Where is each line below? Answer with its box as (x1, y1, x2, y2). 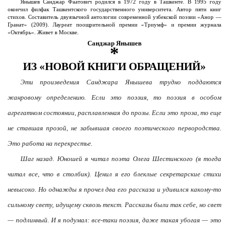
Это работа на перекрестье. (8, 140, 93, 147)
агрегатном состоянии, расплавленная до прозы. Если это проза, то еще (8, 109, 221, 117)
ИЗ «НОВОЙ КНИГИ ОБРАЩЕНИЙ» (23, 60, 206, 73)
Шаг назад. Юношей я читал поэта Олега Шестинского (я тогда (20, 155, 221, 163)
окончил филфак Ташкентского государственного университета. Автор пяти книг (8, 7, 221, 12)
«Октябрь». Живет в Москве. (8, 30, 79, 35)
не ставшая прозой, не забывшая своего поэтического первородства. (8, 124, 221, 132)
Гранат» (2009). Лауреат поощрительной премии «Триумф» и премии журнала (8, 22, 221, 28)
